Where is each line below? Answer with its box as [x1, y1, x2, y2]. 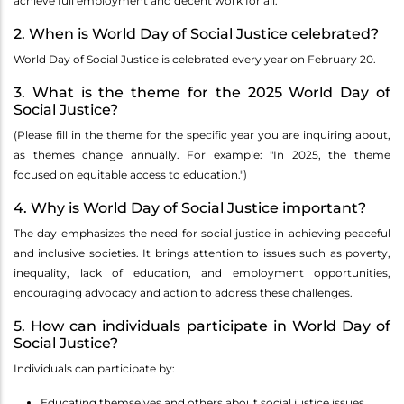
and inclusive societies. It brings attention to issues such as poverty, [14, 246, 390, 261]
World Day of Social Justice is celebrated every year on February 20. [14, 52, 376, 67]
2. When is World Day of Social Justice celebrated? [14, 25, 379, 43]
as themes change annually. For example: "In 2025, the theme [14, 148, 390, 162]
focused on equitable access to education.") [14, 168, 247, 182]
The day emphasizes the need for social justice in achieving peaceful [14, 226, 390, 241]
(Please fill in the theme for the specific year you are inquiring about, [14, 128, 390, 142]
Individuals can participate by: [14, 362, 175, 376]
